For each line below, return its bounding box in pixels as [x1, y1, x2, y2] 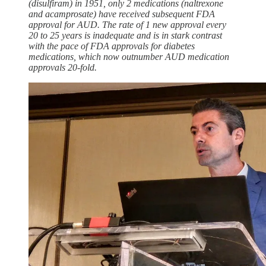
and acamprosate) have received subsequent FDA [28, 8, 215, 19]
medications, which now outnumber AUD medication [28, 51, 229, 62]
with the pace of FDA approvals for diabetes [28, 40, 195, 51]
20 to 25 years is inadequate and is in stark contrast [28, 30, 222, 40]
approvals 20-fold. [28, 62, 97, 72]
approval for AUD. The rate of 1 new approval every [28, 19, 226, 30]
